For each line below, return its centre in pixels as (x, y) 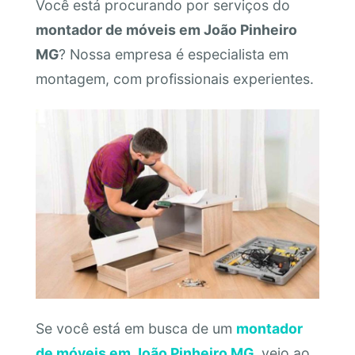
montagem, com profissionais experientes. (174, 79)
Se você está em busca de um (136, 329)
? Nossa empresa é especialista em (173, 55)
